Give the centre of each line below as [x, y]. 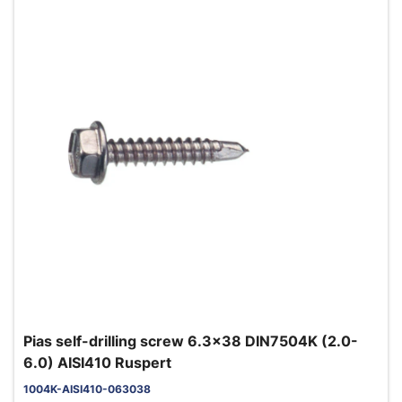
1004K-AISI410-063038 [87, 389]
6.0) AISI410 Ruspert [97, 363]
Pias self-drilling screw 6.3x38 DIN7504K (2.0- [191, 341]
